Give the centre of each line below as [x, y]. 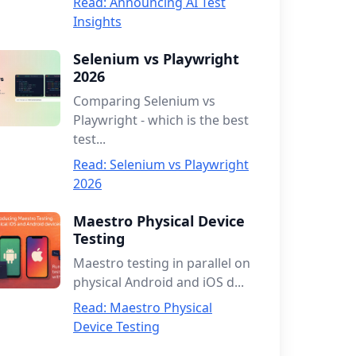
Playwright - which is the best [161, 120]
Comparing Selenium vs [144, 101]
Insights [97, 21]
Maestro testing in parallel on [162, 263]
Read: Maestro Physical [143, 308]
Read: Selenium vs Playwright [161, 164]
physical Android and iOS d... [159, 282]
